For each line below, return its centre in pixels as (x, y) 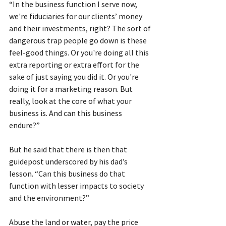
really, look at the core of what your (71, 101)
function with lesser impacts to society (77, 185)
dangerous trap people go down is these (79, 40)
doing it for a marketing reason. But (72, 89)
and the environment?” (49, 197)
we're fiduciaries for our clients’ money (76, 16)
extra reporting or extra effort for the (75, 64)
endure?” (24, 125)
